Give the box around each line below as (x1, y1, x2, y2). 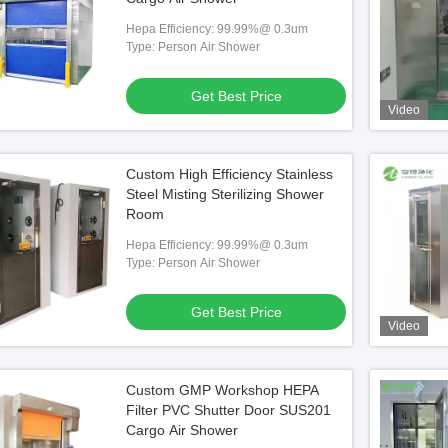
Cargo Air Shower (126, 422, 238, 438)
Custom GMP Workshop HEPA (126, 382, 319, 398)
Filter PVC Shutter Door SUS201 (126, 402, 331, 418)
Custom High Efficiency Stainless (126, 166, 333, 182)
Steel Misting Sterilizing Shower (126, 186, 324, 202)
